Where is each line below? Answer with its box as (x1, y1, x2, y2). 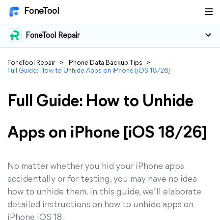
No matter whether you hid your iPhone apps (7, 162, 184, 171)
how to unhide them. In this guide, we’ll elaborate (7, 188, 201, 197)
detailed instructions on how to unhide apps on (7, 200, 193, 210)
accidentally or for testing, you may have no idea (7, 175, 197, 184)
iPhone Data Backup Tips (67, 59, 142, 67)
